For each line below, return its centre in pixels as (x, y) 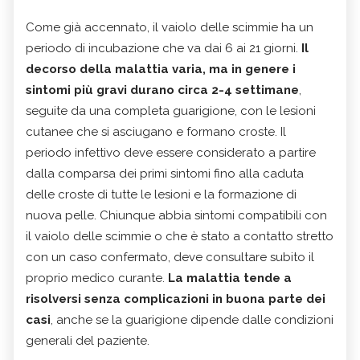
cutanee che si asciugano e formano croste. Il (156, 131)
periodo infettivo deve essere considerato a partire (171, 152)
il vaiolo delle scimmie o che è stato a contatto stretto (180, 236)
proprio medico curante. (97, 278)
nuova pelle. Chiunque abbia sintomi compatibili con (176, 215)
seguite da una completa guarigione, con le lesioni (171, 110)
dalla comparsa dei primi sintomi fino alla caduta (165, 173)
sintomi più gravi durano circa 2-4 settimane (162, 90)
